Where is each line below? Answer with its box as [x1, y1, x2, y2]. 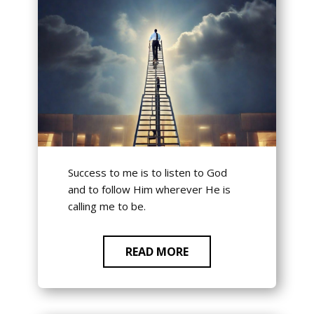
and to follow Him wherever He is [67, 182, 231, 197]
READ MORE [125, 244, 189, 260]
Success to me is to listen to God [67, 165, 227, 180]
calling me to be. [67, 199, 146, 214]
